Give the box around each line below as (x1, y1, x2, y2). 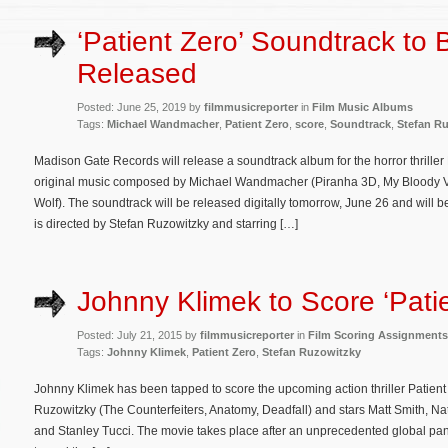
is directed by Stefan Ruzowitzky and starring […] (34, 216, 298, 231)
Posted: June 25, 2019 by (77, 100, 204, 113)
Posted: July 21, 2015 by (77, 329, 200, 342)
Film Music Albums (312, 100, 413, 113)
